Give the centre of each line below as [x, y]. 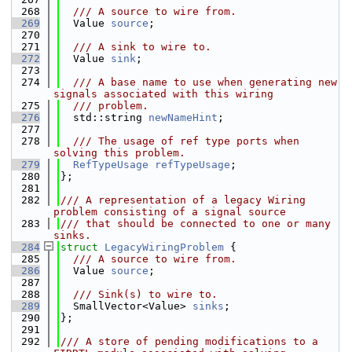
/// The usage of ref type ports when [180, 141]
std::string [104, 117]
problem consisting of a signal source [170, 212]
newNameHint [183, 117]
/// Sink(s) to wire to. [139, 294]
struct [82, 247]
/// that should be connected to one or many [196, 224]
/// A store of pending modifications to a [189, 341]
